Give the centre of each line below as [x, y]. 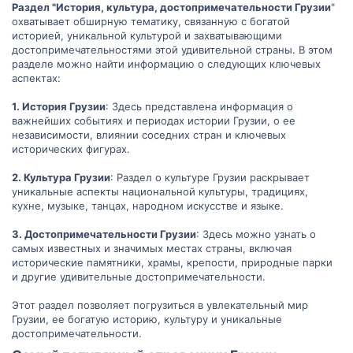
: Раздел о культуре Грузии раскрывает [210, 177]
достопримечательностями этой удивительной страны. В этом [172, 49]
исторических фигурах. [71, 149]
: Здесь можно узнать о [256, 234]
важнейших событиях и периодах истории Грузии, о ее [154, 120]
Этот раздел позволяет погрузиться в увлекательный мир [160, 305]
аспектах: [36, 78]
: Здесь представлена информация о [199, 106]
